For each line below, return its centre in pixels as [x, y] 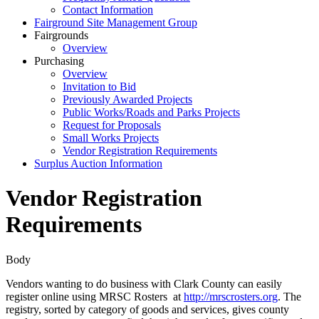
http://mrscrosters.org [231, 296]
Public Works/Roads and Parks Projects [151, 113]
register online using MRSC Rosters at [95, 296]
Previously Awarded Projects [127, 100]
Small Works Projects [111, 138]
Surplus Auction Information [98, 164]
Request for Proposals [112, 125]
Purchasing [59, 61]
